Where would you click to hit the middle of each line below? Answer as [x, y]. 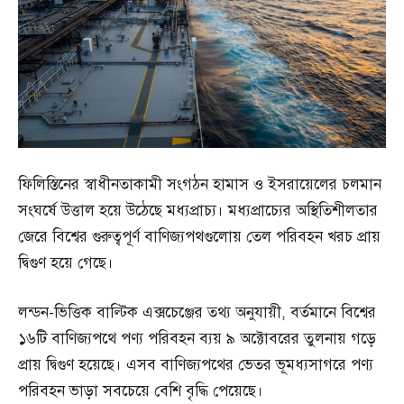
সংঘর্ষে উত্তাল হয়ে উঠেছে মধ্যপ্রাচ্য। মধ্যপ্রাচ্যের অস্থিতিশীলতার [198, 210]
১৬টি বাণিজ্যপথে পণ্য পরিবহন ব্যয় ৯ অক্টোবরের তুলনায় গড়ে [197, 338]
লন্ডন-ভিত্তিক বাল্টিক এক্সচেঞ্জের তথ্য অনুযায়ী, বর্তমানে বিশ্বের [197, 312]
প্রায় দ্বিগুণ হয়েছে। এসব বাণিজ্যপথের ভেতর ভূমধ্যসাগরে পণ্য [196, 364]
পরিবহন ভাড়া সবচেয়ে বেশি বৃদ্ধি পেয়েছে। [141, 390]
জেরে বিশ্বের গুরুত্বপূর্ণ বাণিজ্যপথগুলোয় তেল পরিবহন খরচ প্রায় [199, 236]
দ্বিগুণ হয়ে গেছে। [66, 262]
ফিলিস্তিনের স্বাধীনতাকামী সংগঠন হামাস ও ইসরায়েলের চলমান [200, 184]
